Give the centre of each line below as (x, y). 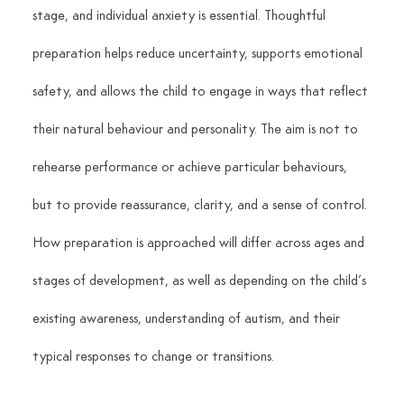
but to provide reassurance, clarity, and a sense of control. (201, 205)
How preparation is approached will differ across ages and (200, 243)
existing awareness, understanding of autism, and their (188, 319)
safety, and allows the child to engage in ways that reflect (202, 92)
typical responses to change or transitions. (153, 357)
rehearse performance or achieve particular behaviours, (191, 167)
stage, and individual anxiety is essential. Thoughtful (180, 16)
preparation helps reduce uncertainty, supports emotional (199, 54)
